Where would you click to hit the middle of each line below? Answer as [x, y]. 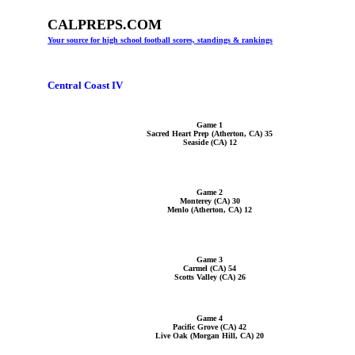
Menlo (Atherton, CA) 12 [210, 210]
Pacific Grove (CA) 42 [210, 327]
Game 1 [210, 125]
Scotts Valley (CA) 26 [210, 277]
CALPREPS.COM [105, 25]
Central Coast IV [85, 85]
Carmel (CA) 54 [210, 268]
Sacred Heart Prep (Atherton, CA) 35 [210, 134]
